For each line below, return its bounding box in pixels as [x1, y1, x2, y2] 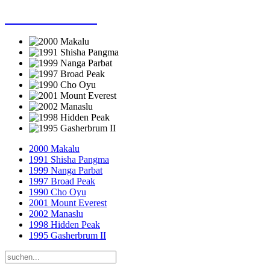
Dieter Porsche [5, 9, 97, 25]
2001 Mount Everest [29, 197, 107, 208]
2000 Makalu [29, 143, 80, 154]
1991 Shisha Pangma [29, 154, 109, 165]
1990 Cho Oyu [29, 186, 86, 197]
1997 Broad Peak [29, 175, 95, 186]
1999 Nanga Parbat [29, 165, 102, 175]
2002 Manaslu [29, 208, 83, 219]
